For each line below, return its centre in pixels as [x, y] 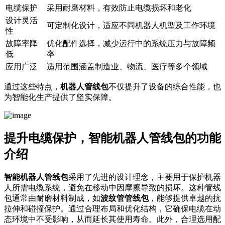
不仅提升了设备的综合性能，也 [165, 87]
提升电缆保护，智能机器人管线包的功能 [113, 138]
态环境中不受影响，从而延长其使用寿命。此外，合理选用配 [113, 219]
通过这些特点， [32, 87]
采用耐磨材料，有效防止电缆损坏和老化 [119, 8]
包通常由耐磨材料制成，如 [52, 198]
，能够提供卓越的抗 [185, 198]
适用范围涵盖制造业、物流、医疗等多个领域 [127, 67]
